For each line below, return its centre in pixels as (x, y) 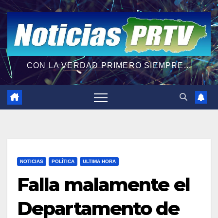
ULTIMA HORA (99, 161)
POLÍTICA (63, 161)
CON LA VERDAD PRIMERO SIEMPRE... (109, 65)
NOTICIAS (32, 161)
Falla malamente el (103, 184)
